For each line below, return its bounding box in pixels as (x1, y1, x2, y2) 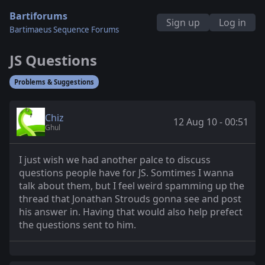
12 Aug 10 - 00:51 (173, 115, 248, 128)
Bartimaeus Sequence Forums (9, 24, 119, 35)
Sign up (166, 16, 200, 29)
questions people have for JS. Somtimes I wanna (19, 166, 234, 179)
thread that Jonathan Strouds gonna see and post (19, 192, 241, 205)
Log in (219, 16, 246, 29)
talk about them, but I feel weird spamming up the (19, 179, 244, 192)
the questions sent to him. (19, 218, 136, 231)
